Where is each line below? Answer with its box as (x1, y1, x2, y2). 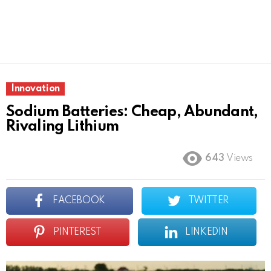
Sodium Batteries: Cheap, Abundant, (6, 105, 258, 120)
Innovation (11, 84, 60, 94)
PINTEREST (53, 227, 102, 237)
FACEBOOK (53, 196, 105, 206)
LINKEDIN (185, 227, 228, 237)
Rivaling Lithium (6, 119, 119, 134)
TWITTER (188, 196, 229, 206)
